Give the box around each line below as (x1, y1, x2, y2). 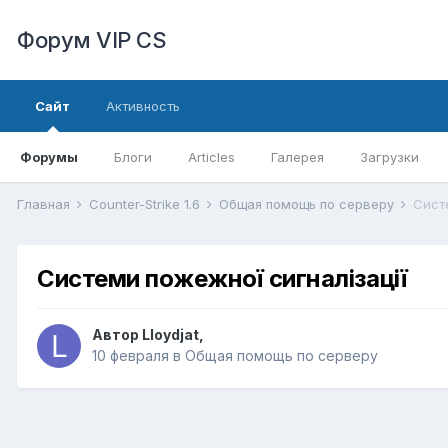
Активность (106, 98, 180, 114)
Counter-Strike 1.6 (89, 196, 204, 212)
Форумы (20, 149, 78, 165)
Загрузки (360, 149, 419, 165)
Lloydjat (142, 326, 199, 344)
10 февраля (92, 347, 169, 365)
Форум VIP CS (17, 27, 166, 53)
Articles (188, 149, 235, 165)
